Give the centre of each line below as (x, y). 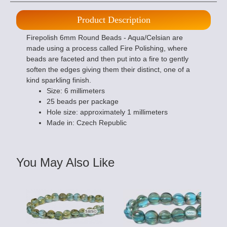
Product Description (113, 20)
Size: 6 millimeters (76, 90)
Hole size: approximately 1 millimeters (107, 112)
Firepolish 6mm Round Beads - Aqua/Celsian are (105, 37)
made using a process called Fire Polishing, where (107, 48)
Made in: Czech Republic (87, 122)
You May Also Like (65, 162)
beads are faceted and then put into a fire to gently (107, 59)
